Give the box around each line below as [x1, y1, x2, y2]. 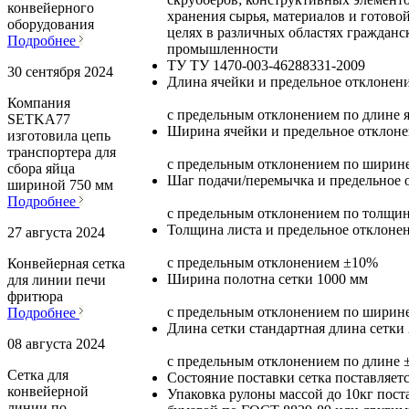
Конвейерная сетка [7, 256, 125, 272]
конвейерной [7, 383, 89, 400]
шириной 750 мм [7, 177, 113, 194]
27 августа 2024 [7, 225, 105, 241]
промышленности [167, 41, 278, 58]
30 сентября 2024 [7, 64, 113, 80]
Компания [7, 95, 70, 111]
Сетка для [7, 367, 68, 383]
